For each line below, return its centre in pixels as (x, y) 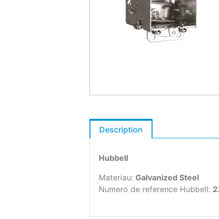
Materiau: (117, 178)
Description (121, 130)
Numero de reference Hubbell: (156, 189)
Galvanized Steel (167, 178)
